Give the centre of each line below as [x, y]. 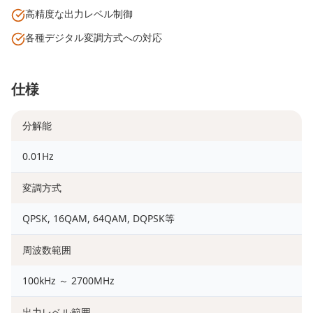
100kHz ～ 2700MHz [68, 281]
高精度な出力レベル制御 [79, 14]
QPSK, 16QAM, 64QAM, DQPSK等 [99, 218]
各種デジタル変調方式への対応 [94, 37]
